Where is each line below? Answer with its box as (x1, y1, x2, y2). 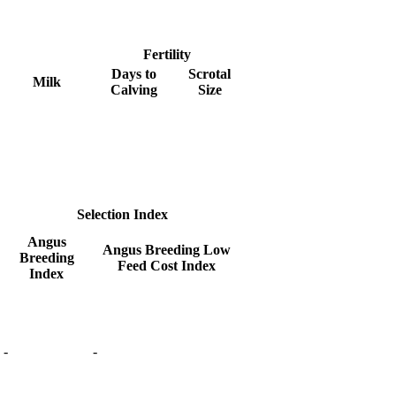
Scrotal (188, 65, 231, 81)
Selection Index (76, 206, 168, 222)
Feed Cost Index (118, 257, 216, 273)
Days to (111, 65, 156, 81)
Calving (110, 81, 157, 97)
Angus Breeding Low (103, 241, 231, 257)
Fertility (142, 46, 191, 62)
